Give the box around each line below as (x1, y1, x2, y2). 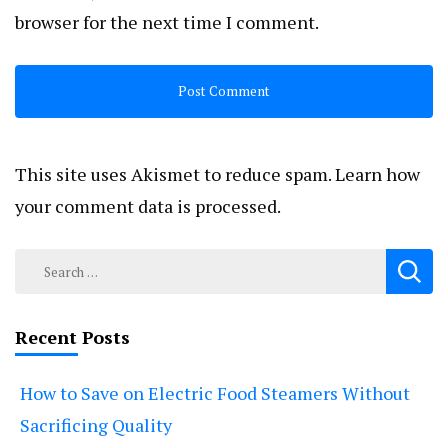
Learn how (335, 162, 420, 187)
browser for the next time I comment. (15, 10, 319, 35)
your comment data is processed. (15, 194, 281, 219)
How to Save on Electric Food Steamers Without (20, 381, 410, 406)
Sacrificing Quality (20, 413, 172, 438)
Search (14, 249, 70, 274)
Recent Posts (15, 325, 130, 350)
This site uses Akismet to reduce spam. (15, 162, 335, 187)
